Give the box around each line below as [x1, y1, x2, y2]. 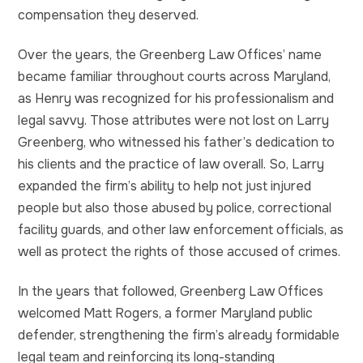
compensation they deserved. [18, 6, 199, 23]
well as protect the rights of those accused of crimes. [18, 242, 340, 260]
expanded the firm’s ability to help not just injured [18, 177, 311, 194]
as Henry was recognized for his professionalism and [18, 89, 334, 107]
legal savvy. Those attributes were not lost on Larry [18, 111, 329, 129]
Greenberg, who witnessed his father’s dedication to [18, 133, 335, 151]
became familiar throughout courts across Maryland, [18, 67, 331, 85]
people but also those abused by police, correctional [18, 199, 331, 216]
